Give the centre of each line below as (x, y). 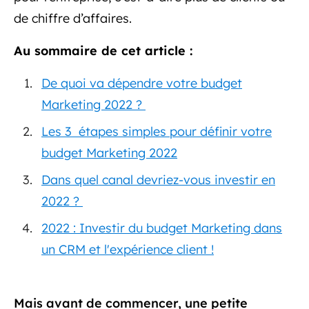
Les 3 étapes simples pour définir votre (157, 131)
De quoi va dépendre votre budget (142, 83)
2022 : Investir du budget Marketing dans (162, 228)
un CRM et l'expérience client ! (128, 249)
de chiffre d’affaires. (74, 18)
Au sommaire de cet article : (105, 51)
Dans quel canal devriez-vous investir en (158, 180)
